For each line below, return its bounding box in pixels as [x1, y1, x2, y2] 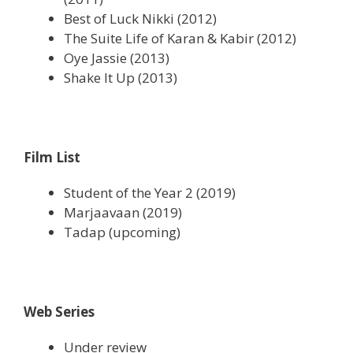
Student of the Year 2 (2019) [64, 183, 236, 202]
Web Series [24, 302, 95, 321]
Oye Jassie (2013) [64, 48, 169, 67]
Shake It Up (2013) [64, 68, 177, 87]
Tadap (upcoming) [64, 222, 180, 241]
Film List [24, 147, 80, 166]
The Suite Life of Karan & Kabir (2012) [64, 28, 296, 47]
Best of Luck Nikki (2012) [64, 9, 217, 28]
